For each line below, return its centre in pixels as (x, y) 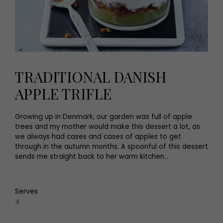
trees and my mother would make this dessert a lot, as (108, 127)
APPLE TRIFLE (63, 93)
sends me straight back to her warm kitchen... (92, 157)
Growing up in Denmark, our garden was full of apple (104, 117)
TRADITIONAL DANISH (91, 76)
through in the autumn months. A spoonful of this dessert (111, 147)
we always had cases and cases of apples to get (98, 137)
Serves (26, 191)
